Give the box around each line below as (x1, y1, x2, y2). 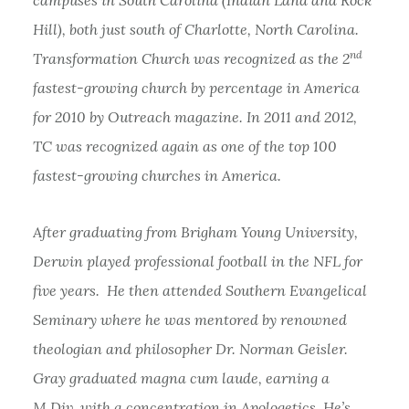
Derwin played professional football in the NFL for (32, 251, 362, 270)
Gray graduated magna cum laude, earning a (32, 368, 330, 387)
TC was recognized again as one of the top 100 (32, 136, 337, 155)
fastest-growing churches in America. (32, 165, 281, 184)
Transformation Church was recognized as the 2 (32, 48, 350, 68)
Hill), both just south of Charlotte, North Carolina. (32, 19, 359, 38)
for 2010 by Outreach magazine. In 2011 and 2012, (32, 107, 357, 126)
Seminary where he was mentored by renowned (32, 309, 347, 329)
